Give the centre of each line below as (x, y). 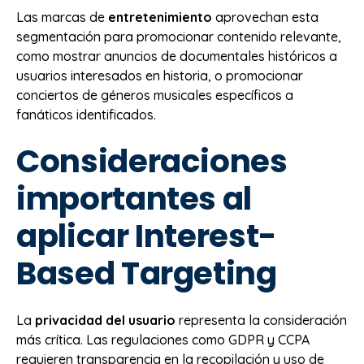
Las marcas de (62, 17)
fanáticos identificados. (86, 115)
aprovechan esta (265, 17)
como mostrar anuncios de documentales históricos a (177, 56)
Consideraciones (152, 161)
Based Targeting (147, 273)
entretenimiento (160, 17)
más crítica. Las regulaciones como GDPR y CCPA (163, 340)
